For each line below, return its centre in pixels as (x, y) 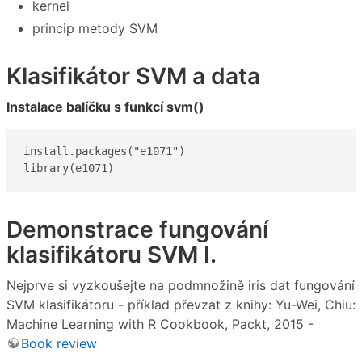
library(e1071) (69, 168)
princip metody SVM (95, 29)
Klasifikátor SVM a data (133, 76)
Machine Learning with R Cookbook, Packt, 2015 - (160, 324)
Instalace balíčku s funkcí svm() (105, 106)
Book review (59, 343)
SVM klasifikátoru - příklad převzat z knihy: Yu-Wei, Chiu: (181, 304)
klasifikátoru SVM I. (112, 254)
